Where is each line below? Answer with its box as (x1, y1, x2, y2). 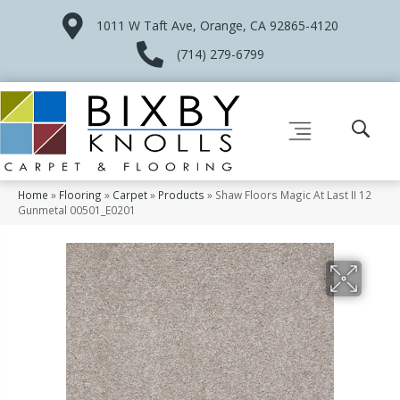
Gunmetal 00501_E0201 (18, 202, 136, 217)
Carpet (112, 187, 147, 202)
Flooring (59, 187, 102, 202)
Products (158, 187, 204, 202)
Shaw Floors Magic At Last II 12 (215, 187, 371, 202)
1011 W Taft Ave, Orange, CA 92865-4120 (96, 17, 338, 34)
